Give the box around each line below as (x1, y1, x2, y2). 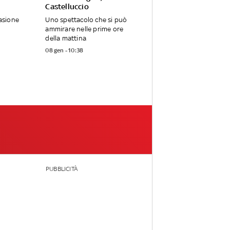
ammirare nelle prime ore (45, 25, 124, 33)
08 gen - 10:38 (45, 47, 84, 54)
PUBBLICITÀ (45, 165, 78, 173)
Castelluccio (45, 2, 89, 11)
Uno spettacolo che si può (45, 15, 127, 24)
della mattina (45, 34, 86, 42)
